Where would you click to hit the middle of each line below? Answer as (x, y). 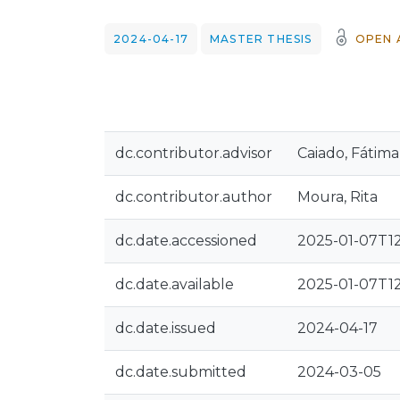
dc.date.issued (166, 328)
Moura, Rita (337, 197)
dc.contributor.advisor (194, 153)
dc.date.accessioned (186, 241)
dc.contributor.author (194, 197)
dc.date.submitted (181, 372)
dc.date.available (175, 284)
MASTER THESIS (261, 39)
